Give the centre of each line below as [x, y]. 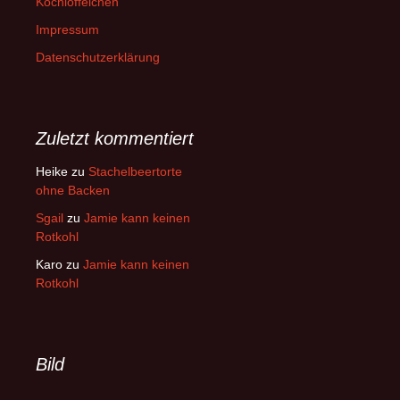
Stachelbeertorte [135, 171]
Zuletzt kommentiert [115, 138]
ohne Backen [73, 190]
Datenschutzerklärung [98, 57]
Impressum [67, 29]
